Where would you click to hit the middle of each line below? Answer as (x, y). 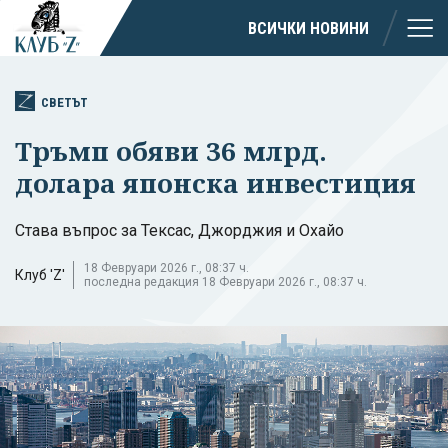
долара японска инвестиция (215, 182)
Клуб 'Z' (40, 274)
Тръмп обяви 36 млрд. (171, 150)
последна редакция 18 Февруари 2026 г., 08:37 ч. (225, 281)
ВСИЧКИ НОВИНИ (308, 28)
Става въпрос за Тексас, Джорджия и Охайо (179, 230)
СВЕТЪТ (64, 102)
